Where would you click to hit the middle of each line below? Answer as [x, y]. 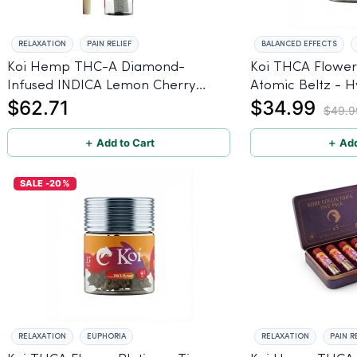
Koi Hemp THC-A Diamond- [96, 67]
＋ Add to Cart [119, 142]
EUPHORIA [106, 336]
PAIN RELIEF [109, 43]
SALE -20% [45, 183]
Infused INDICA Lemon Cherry [102, 85]
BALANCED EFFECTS [299, 43]
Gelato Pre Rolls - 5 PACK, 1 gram [170, 104]
